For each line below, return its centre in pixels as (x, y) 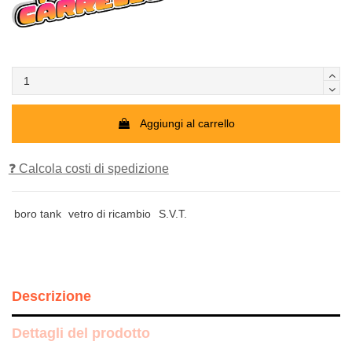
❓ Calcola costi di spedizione (88, 168)
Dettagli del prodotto (81, 333)
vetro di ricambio (110, 213)
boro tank (37, 213)
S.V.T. (172, 213)
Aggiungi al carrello (187, 123)
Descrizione (51, 296)
